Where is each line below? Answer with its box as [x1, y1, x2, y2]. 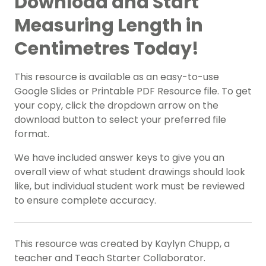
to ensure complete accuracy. [14, 194, 156, 208]
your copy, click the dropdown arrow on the [14, 99, 218, 113]
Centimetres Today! [14, 36, 199, 62]
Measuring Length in [14, 13, 203, 39]
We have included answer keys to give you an [14, 151, 224, 165]
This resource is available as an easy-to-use [14, 70, 219, 84]
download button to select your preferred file [14, 113, 226, 127]
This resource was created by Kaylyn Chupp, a [14, 237, 230, 251]
